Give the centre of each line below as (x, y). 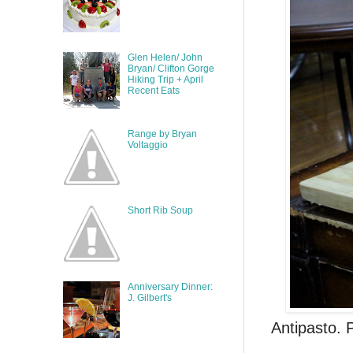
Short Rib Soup (160, 210)
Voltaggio (147, 145)
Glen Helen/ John (165, 58)
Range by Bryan (162, 134)
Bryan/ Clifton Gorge (171, 69)
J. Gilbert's (149, 297)
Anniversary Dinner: (170, 286)
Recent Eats (153, 91)
